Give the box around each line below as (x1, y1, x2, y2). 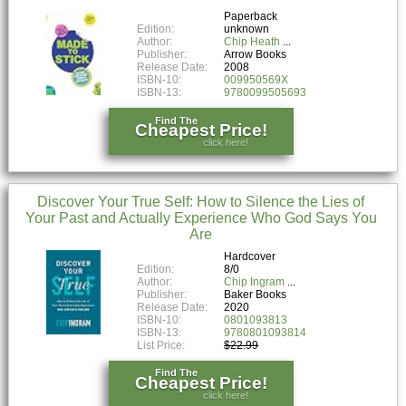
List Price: (137, 338, 188, 352)
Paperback (224, 9, 278, 23)
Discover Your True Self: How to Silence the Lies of (37, 193, 365, 209)
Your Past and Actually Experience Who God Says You (24, 209, 377, 226)
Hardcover (224, 249, 276, 263)
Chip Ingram (224, 275, 285, 288)
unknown (224, 22, 270, 35)
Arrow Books (224, 47, 287, 61)
